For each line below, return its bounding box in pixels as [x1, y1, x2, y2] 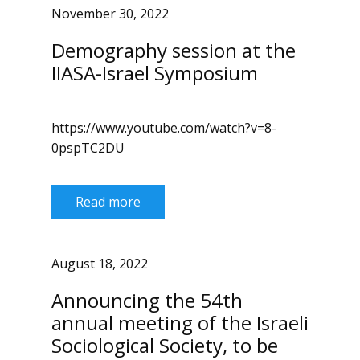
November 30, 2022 [51, 5, 169, 23]
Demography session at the [51, 37, 296, 63]
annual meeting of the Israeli [51, 309, 309, 336]
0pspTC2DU [51, 139, 125, 157]
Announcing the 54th [51, 287, 243, 313]
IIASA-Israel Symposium [51, 59, 258, 86]
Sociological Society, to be [51, 332, 278, 358]
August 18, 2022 [51, 255, 148, 273]
